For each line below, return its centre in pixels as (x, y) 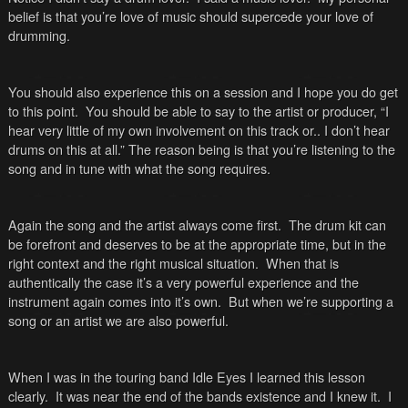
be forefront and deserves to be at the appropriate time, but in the (197, 243)
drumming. (39, 35)
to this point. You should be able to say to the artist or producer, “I (198, 110)
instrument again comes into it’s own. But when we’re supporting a (200, 301)
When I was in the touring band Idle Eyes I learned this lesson (186, 376)
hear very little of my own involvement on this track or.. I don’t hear (199, 129)
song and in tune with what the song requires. (139, 168)
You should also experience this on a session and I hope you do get (203, 91)
